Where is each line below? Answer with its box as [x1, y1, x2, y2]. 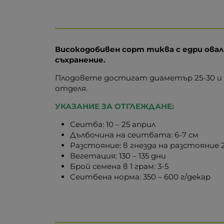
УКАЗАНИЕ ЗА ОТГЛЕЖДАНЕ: [55, 101, 174, 111]
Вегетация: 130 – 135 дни [70, 150, 166, 160]
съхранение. [55, 54, 106, 64]
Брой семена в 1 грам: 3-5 [70, 161, 169, 171]
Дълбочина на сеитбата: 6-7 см [70, 129, 199, 139]
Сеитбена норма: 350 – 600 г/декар [70, 171, 211, 181]
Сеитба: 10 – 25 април [70, 119, 156, 129]
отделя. [55, 83, 90, 93]
